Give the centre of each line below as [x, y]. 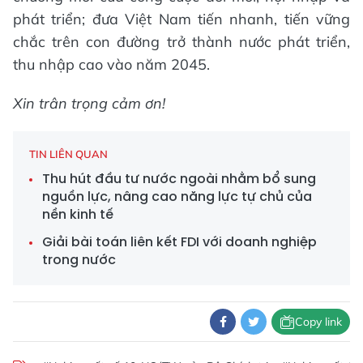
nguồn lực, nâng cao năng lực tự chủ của [177, 197]
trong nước [79, 260]
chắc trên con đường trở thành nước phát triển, [181, 42]
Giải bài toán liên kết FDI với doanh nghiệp [179, 242]
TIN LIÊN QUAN [68, 154]
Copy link [318, 321]
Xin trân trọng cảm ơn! [89, 104]
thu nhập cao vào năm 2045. [111, 65]
